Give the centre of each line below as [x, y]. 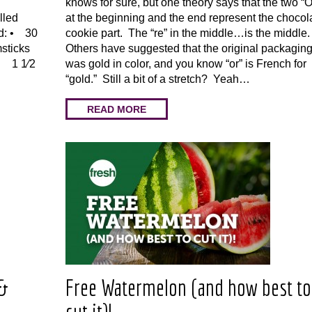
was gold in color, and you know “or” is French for [186, 64]
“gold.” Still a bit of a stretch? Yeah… [158, 79]
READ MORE [117, 109]
